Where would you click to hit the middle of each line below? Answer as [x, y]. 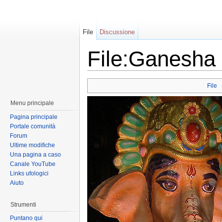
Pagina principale [34, 117]
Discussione [117, 32]
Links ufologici [29, 173]
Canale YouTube [33, 164]
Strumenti [23, 204]
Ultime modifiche [32, 145]
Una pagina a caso [35, 154]
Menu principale [32, 103]
